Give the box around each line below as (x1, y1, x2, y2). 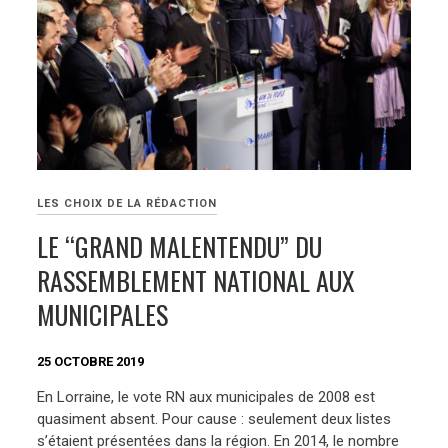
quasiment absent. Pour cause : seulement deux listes (37, 410, 392, 429)
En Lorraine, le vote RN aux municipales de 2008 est (37, 388, 376, 407)
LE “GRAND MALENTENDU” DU (37, 227, 323, 267)
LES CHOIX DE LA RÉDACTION (37, 197, 218, 211)
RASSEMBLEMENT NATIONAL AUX (37, 261, 356, 301)
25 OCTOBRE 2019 (37, 353, 145, 369)
